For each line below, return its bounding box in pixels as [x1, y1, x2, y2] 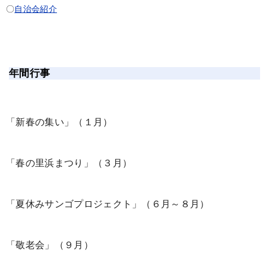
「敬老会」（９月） [6, 239, 93, 251]
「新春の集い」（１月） [6, 116, 113, 128]
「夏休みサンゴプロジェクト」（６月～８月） [6, 198, 210, 210]
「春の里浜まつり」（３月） [6, 157, 132, 169]
